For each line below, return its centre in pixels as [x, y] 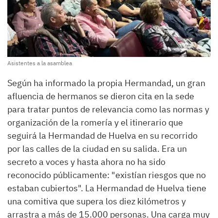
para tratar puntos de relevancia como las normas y [108, 109]
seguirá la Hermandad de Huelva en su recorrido [102, 136]
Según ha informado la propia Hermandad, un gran [106, 83]
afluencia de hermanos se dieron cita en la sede [101, 96]
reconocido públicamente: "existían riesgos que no [107, 175]
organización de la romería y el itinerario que [95, 123]
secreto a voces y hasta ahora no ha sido [86, 162]
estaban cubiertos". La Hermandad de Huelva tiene [107, 188]
